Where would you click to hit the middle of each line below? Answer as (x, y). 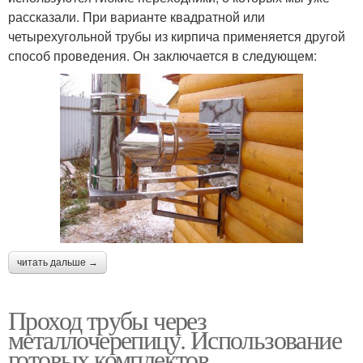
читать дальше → (58, 263)
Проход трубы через (107, 320)
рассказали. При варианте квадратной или (137, 16)
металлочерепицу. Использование (175, 340)
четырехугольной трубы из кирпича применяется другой (177, 36)
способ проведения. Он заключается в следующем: (162, 55)
